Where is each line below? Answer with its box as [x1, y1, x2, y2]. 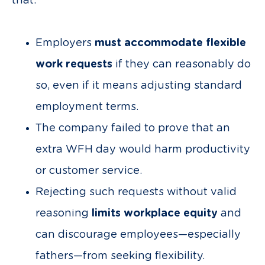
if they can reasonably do [112, 59, 251, 70]
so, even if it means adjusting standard [35, 80, 242, 91]
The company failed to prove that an [35, 123, 230, 134]
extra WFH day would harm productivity [35, 144, 250, 155]
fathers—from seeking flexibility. [35, 251, 205, 261]
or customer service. [35, 166, 142, 176]
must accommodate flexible [95, 38, 246, 49]
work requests [35, 59, 112, 70]
